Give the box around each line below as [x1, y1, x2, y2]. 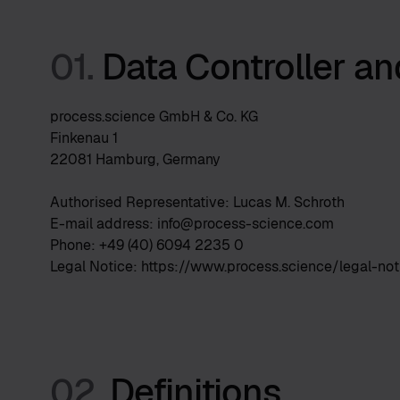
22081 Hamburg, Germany [50, 150, 221, 169]
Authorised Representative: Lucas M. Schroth [50, 193, 345, 212]
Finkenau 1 [50, 129, 118, 147]
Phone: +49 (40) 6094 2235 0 [50, 236, 244, 254]
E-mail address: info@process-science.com [50, 214, 334, 233]
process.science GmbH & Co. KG [50, 107, 258, 126]
